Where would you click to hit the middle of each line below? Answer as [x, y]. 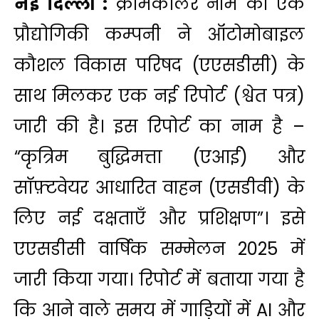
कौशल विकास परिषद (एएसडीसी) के [159, 66]
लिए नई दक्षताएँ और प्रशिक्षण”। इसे [159, 219]
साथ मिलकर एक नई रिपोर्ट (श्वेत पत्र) [159, 96]
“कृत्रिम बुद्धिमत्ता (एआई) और [159, 157]
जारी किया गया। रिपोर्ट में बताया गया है [159, 280]
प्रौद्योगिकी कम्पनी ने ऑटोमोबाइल [159, 35]
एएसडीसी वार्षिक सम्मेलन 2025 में [159, 249]
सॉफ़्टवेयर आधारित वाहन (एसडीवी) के [159, 188]
